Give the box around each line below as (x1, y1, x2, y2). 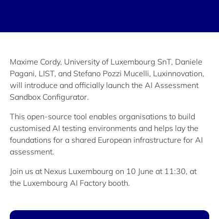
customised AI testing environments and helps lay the (10, 123, 198, 133)
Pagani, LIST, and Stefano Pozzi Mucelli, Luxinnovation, (10, 68, 204, 78)
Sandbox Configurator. (10, 92, 89, 102)
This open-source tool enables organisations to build (10, 111, 195, 121)
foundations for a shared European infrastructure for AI (10, 135, 203, 145)
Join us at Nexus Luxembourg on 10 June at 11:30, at (10, 166, 197, 176)
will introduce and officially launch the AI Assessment (10, 80, 198, 90)
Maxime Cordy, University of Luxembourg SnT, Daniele (10, 57, 202, 66)
